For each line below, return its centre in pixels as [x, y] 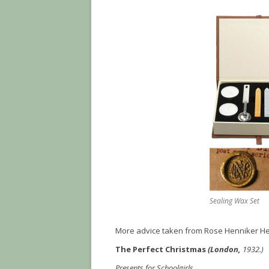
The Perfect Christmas [162, 249]
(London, [225, 249]
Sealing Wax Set [235, 201]
